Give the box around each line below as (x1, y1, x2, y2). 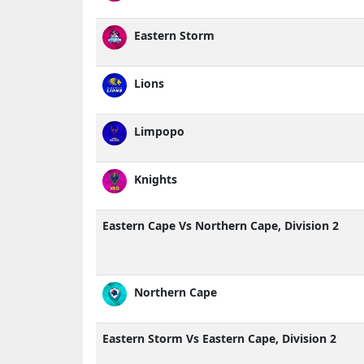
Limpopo (131, 123, 184, 140)
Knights (131, 171, 177, 188)
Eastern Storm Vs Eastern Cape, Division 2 (102, 330, 336, 346)
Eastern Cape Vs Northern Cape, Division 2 (102, 217, 339, 233)
